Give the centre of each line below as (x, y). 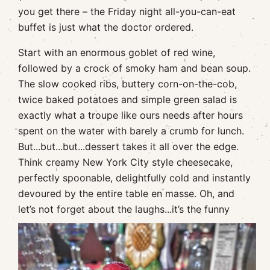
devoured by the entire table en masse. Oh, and (126, 193)
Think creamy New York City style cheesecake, (125, 162)
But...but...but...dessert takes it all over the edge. (128, 146)
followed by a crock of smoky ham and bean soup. (134, 68)
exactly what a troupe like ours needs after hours (130, 115)
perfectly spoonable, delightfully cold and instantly (134, 177)
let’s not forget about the (77, 209)
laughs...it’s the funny (182, 209)
